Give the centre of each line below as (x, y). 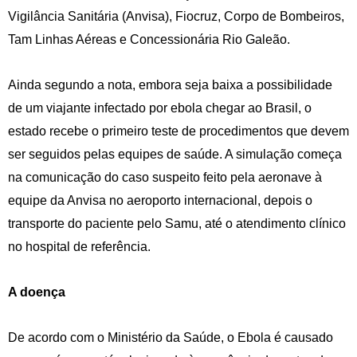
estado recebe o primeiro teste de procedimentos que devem (178, 131)
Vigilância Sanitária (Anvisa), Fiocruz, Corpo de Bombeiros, (176, 17)
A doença (37, 292)
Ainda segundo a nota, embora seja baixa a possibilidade (170, 85)
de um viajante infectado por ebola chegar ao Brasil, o (160, 108)
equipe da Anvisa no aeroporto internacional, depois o (160, 201)
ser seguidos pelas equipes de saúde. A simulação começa (175, 155)
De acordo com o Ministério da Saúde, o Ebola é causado (171, 338)
